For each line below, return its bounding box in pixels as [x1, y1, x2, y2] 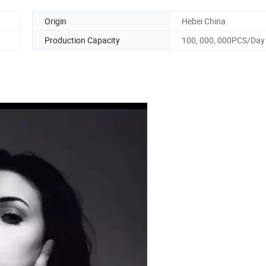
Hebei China [182, 15, 226, 27]
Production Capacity [45, 34, 120, 46]
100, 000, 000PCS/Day [182, 34, 265, 46]
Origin [45, 15, 66, 27]
